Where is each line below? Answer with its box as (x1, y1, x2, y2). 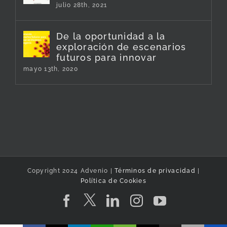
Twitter (96, 193, 137, 206)
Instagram (142, 194, 200, 206)
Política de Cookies (81, 177, 146, 184)
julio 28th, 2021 (56, 2, 107, 9)
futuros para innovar (56, 52, 157, 63)
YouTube (166, 194, 217, 206)
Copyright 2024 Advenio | (27, 167, 112, 174)
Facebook (73, 194, 129, 206)
